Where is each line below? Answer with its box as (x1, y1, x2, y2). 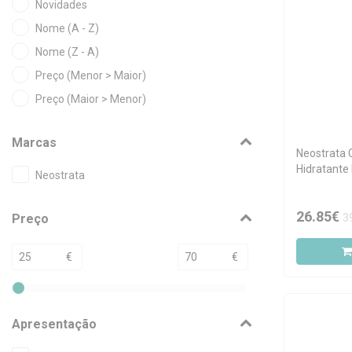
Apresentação (12, 317, 97, 332)
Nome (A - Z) (35, 22, 99, 35)
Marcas (12, 135, 57, 150)
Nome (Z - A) (35, 46, 99, 58)
